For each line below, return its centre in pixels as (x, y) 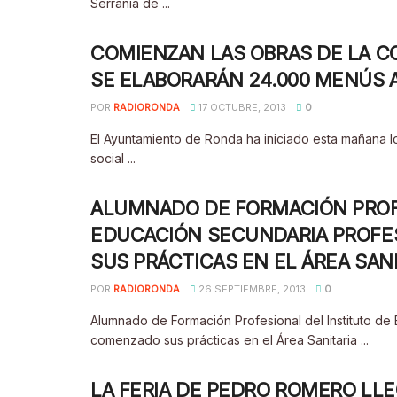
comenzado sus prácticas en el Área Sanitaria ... (230, 340)
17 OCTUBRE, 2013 (241, 107)
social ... (113, 158)
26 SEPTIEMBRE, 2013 (251, 289)
